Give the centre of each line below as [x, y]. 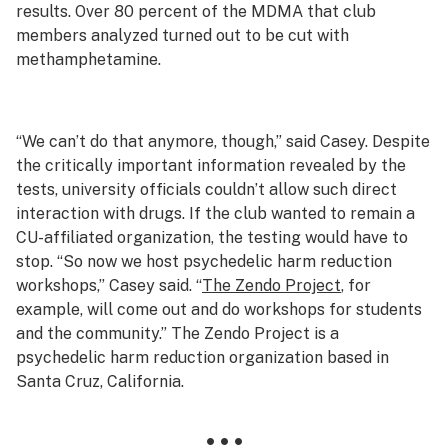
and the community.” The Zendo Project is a [177, 333]
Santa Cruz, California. [100, 381]
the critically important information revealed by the [211, 165]
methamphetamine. [88, 59]
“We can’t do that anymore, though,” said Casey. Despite [223, 141]
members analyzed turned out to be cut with [182, 35]
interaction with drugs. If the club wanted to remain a [215, 213]
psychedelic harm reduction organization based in [202, 357]
